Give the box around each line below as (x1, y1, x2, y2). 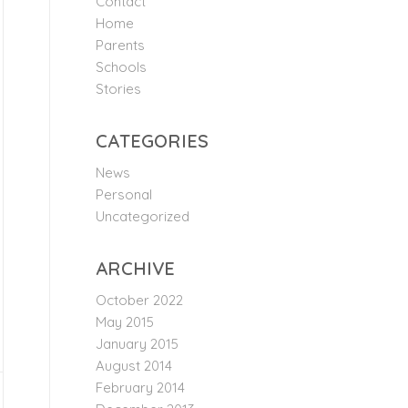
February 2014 (96, 379, 186, 396)
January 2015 (96, 335, 179, 352)
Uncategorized (96, 208, 190, 225)
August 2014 (96, 357, 173, 374)
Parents (96, 36, 146, 54)
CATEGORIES (96, 129, 209, 152)
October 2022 (96, 291, 184, 309)
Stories (96, 80, 142, 97)
